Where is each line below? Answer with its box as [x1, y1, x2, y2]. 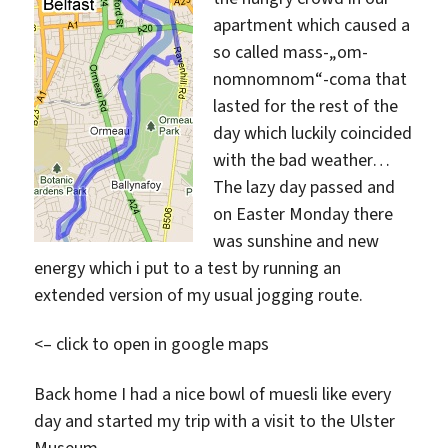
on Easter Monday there [213, 201, 394, 226]
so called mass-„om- [213, 39, 369, 64]
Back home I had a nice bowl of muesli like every [34, 381, 392, 406]
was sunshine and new [213, 228, 380, 253]
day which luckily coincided [213, 120, 413, 145]
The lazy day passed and [213, 174, 396, 199]
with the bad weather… [213, 147, 391, 172]
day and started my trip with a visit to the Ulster [34, 408, 396, 433]
